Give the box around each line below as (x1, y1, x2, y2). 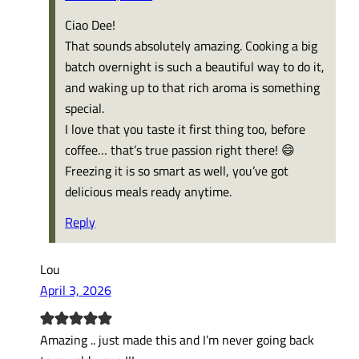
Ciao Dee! (65, 14, 116, 34)
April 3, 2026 (39, 280, 111, 301)
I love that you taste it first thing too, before (65, 118, 306, 139)
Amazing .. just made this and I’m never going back (39, 329, 314, 349)
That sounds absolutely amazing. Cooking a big (65, 34, 318, 55)
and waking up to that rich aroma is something (65, 76, 321, 97)
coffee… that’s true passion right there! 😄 (65, 139, 296, 159)
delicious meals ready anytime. (65, 180, 232, 201)
